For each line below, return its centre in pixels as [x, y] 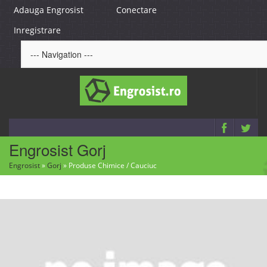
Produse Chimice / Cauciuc [113, 165]
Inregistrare [37, 30]
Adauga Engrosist [49, 10]
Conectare [136, 10]
